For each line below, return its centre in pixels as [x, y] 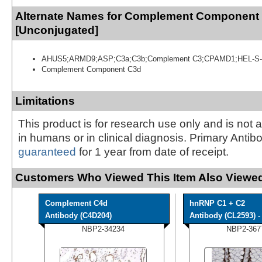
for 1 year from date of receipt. [152, 151]
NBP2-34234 [103, 229]
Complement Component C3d [91, 69]
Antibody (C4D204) [78, 215]
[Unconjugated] [57, 30]
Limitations [45, 101]
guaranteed [47, 151]
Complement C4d [76, 203]
